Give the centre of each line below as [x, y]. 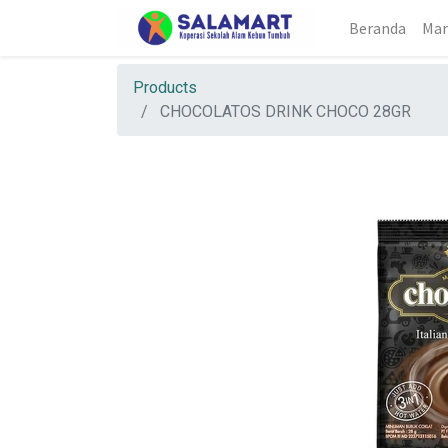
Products [165, 87]
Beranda [377, 28]
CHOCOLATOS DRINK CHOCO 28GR [285, 111]
